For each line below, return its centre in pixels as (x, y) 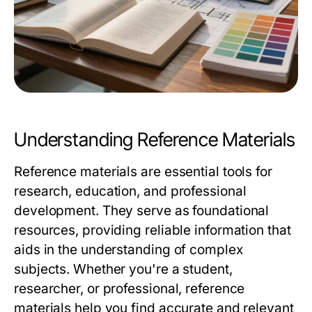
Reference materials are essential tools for (143, 172)
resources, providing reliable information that (153, 230)
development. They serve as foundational (142, 211)
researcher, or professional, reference (130, 289)
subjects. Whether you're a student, (123, 269)
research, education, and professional (130, 191)
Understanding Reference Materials (155, 140)
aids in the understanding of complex (128, 250)
